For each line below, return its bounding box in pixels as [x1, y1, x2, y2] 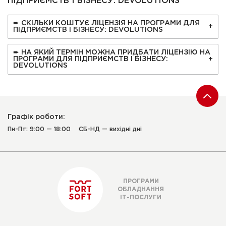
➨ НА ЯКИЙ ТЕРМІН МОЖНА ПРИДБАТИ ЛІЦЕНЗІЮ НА [13, 49, 210, 55]
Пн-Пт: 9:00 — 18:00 [8, 127, 71, 132]
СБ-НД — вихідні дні [79, 127, 142, 132]
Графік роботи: [8, 114, 65, 120]
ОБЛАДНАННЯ [118, 187, 164, 192]
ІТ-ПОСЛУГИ [120, 195, 161, 200]
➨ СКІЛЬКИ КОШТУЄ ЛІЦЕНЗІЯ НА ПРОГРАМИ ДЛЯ [13, 20, 200, 26]
